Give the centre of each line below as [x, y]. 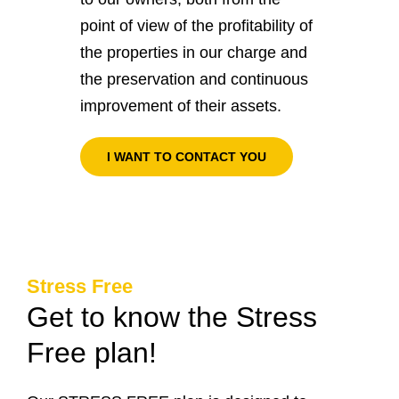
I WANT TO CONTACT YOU [187, 156]
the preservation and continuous [194, 79]
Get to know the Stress [172, 317]
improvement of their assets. [181, 106]
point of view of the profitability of [196, 25]
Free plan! [92, 352]
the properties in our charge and [194, 52]
